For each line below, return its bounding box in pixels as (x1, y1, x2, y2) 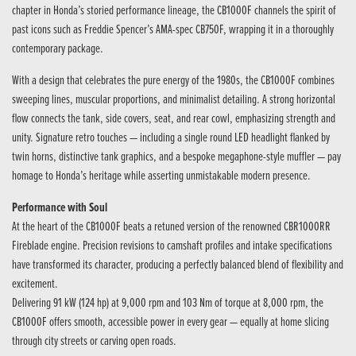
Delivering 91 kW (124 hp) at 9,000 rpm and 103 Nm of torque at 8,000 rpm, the (12, 295, 323, 312)
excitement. (12, 276, 58, 293)
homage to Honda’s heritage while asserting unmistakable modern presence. (12, 168, 311, 185)
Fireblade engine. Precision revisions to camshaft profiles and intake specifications (12, 238, 332, 255)
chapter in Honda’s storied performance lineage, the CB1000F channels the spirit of (12, 2, 336, 20)
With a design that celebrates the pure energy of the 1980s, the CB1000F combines (12, 72, 335, 90)
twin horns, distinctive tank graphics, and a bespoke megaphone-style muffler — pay (12, 149, 341, 166)
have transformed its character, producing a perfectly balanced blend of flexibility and (12, 257, 343, 274)
